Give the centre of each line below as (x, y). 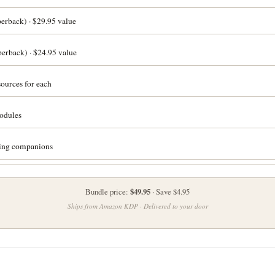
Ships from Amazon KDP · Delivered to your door (137, 206)
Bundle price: (108, 192)
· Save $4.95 (170, 192)
